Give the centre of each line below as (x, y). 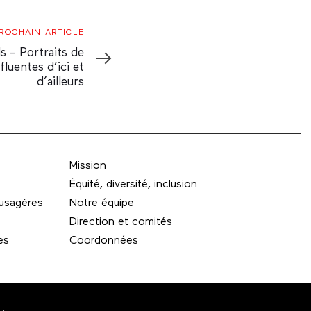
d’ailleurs (60, 83)
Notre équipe (101, 204)
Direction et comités (120, 222)
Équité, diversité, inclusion (133, 185)
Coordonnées (103, 241)
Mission (87, 166)
